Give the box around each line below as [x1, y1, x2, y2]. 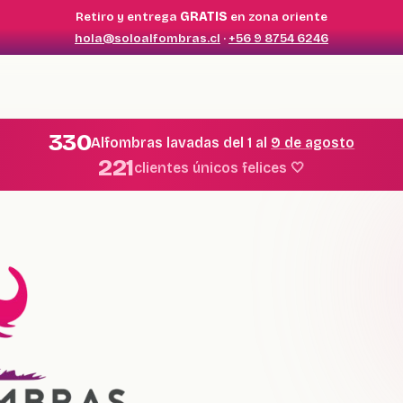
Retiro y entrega [76, 9, 180, 24]
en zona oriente [228, 9, 327, 24]
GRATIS [180, 9, 228, 24]
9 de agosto [271, 133, 355, 151]
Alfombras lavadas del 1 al [91, 133, 272, 151]
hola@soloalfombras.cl [75, 31, 220, 46]
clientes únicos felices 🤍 [133, 158, 305, 176]
